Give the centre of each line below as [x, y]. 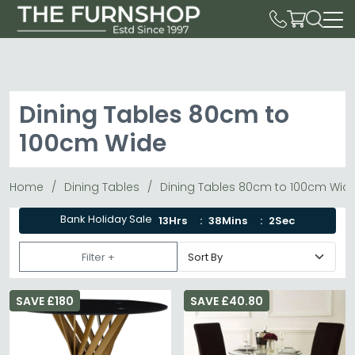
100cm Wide [93, 143]
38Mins [227, 220]
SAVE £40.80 [227, 301]
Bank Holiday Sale [106, 219]
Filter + [98, 257]
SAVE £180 [45, 301]
